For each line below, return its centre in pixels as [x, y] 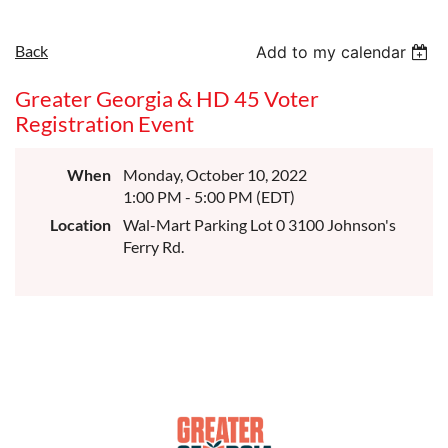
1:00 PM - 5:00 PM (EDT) [209, 196]
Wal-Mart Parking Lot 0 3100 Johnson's [259, 224]
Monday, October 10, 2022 [215, 174]
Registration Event [104, 123]
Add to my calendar [331, 52]
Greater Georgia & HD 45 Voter [167, 98]
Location [80, 224]
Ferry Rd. [153, 246]
